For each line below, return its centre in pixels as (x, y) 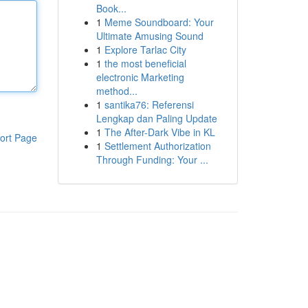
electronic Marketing (140, 77)
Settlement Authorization (157, 146)
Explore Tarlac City (145, 49)
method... (117, 91)
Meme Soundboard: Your (159, 22)
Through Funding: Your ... (152, 159)
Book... (111, 8)
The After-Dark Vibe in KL (159, 132)
